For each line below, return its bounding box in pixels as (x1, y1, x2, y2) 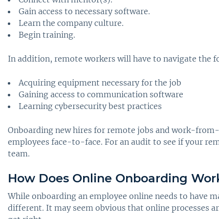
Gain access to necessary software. (19, 6, 150, 17)
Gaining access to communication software (19, 89, 183, 100)
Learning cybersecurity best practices (19, 101, 162, 111)
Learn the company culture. (19, 18, 124, 28)
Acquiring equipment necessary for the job (19, 78, 181, 88)
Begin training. (19, 30, 75, 40)
